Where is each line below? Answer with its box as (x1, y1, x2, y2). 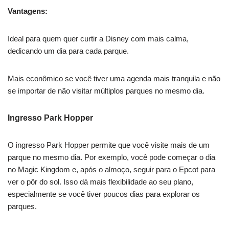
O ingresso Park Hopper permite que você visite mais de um (8, 141, 210, 150)
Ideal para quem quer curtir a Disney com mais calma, (8, 34, 189, 43)
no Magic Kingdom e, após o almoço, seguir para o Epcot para (8, 165, 215, 174)
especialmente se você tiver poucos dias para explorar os (8, 190, 200, 199)
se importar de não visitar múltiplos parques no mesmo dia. (8, 86, 204, 96)
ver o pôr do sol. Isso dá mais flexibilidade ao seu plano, (8, 177, 193, 187)
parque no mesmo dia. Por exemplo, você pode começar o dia (8, 153, 215, 162)
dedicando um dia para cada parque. (8, 47, 129, 56)
